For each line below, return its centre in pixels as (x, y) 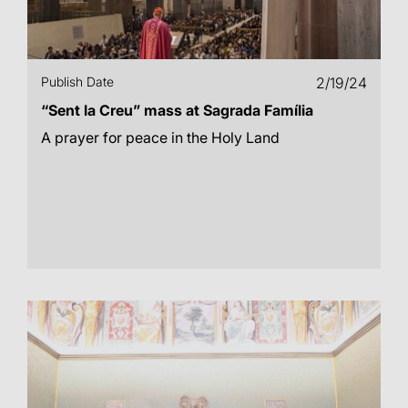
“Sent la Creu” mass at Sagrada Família (177, 110)
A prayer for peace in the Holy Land (160, 138)
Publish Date (77, 82)
